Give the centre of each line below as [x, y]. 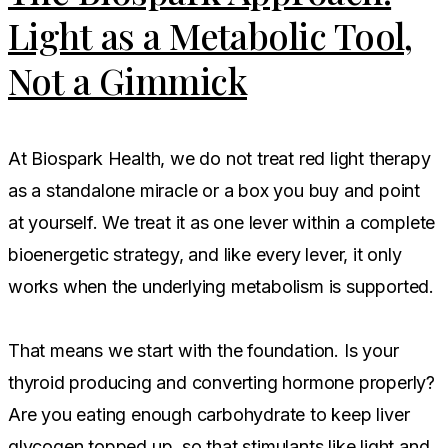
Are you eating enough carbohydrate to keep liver [209, 414]
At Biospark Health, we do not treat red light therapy [219, 158]
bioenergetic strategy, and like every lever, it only [205, 254]
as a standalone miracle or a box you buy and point [214, 190]
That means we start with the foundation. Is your [203, 350]
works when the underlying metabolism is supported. [221, 286]
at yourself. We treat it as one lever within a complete [222, 222]
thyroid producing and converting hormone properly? [222, 382]
